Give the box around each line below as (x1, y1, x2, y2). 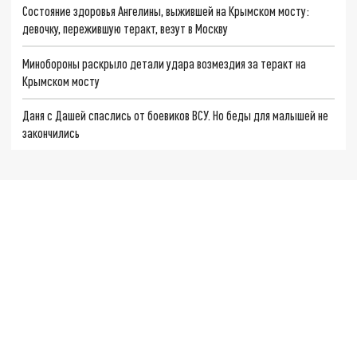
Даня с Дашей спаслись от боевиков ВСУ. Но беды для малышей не (22, 108, 329, 124)
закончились (22, 125, 80, 141)
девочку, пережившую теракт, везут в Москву (22, 21, 229, 37)
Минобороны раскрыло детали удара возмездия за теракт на (22, 55, 307, 71)
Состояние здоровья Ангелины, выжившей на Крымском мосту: (22, 3, 310, 19)
